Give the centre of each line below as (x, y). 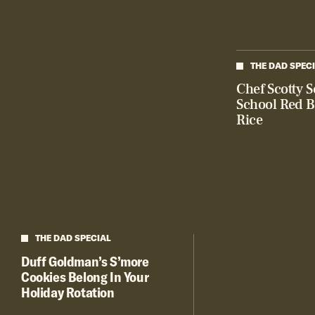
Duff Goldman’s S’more (85, 262)
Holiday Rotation (68, 292)
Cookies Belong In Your (85, 277)
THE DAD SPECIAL (73, 238)
